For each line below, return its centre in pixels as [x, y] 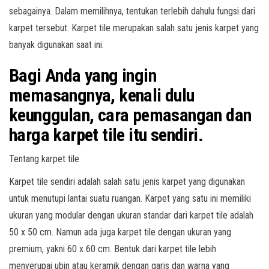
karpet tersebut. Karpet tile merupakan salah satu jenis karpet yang [134, 28]
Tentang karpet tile [44, 159]
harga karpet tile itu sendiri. [106, 135]
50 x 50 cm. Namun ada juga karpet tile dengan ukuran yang [120, 232]
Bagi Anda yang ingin [83, 75]
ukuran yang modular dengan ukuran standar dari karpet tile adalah [131, 215]
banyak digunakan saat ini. [56, 45]
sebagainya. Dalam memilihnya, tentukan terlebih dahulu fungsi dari [132, 11]
